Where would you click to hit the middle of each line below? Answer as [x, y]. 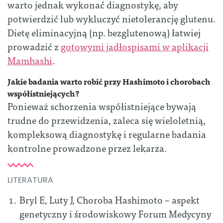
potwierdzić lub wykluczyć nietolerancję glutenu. [111, 18]
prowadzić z [34, 46]
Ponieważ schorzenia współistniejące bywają [102, 106]
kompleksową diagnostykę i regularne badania [107, 134]
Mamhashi [30, 60]
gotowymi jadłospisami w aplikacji [135, 46]
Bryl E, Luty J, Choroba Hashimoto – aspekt [110, 199]
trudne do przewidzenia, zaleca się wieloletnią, [107, 120]
